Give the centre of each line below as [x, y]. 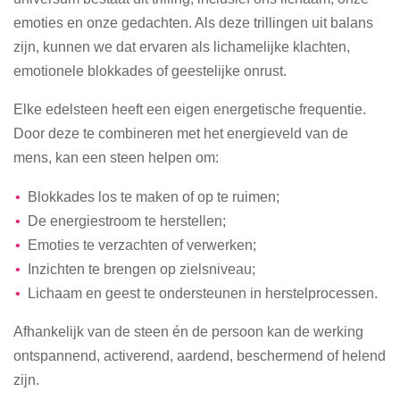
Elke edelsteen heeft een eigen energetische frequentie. [190, 109]
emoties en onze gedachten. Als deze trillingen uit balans [193, 22]
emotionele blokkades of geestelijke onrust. [150, 70]
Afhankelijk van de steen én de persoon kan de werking [188, 331]
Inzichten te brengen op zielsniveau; [141, 268]
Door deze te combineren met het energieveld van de [181, 133]
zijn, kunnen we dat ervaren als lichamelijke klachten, [182, 46]
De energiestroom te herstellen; [126, 220]
